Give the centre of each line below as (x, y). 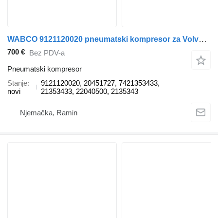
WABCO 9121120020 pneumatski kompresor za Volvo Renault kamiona (203, 39)
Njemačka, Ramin (49, 113)
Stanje (17, 83)
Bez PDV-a (47, 53)
